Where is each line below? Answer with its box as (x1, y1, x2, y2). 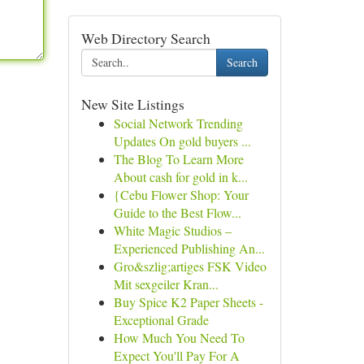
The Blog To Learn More (113, 150, 244, 167)
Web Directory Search (80, 28, 210, 48)
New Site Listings (80, 94, 184, 114)
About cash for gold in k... (113, 168, 248, 185)
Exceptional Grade (113, 311, 209, 328)
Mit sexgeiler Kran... (113, 275, 219, 292)
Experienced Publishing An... (113, 240, 265, 257)
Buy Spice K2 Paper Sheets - (113, 293, 263, 310)
